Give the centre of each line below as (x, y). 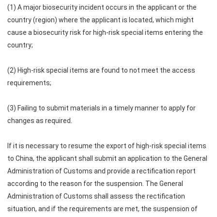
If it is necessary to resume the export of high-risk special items (107, 146)
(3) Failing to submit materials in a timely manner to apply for (101, 108)
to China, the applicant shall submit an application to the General (107, 158)
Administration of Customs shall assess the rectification (96, 196)
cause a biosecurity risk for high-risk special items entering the (105, 32)
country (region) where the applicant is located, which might (101, 20)
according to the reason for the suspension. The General (95, 184)
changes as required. (40, 121)
